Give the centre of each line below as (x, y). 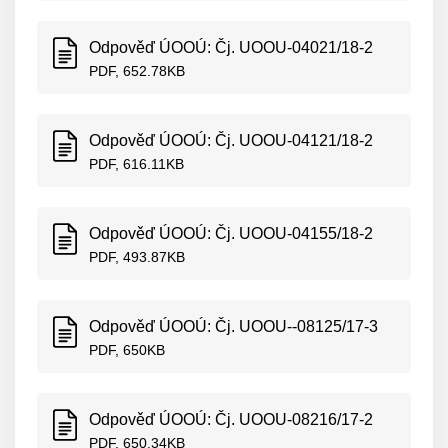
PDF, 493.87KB (137, 257)
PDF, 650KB (127, 350)
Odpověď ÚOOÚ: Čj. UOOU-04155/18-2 (231, 233)
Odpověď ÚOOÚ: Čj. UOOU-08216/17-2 (231, 419)
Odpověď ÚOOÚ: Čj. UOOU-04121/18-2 (231, 140)
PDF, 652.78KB (137, 71)
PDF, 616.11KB (136, 164)
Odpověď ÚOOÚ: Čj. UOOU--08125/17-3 (233, 326)
